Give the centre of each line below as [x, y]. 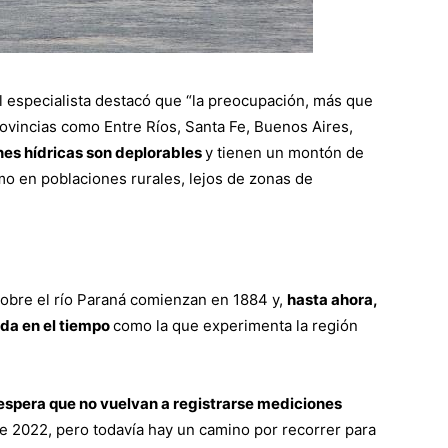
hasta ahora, [332, 300]
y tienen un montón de [284, 153]
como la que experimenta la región [235, 326]
